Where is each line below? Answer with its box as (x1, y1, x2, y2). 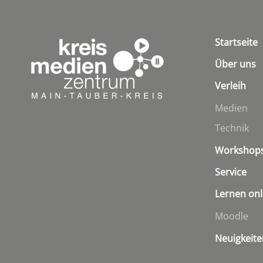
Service (215, 165, 247, 178)
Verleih (215, 79, 246, 92)
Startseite (215, 35, 258, 49)
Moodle (215, 209, 248, 222)
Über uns (215, 57, 256, 70)
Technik (215, 121, 249, 134)
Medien (215, 101, 248, 114)
